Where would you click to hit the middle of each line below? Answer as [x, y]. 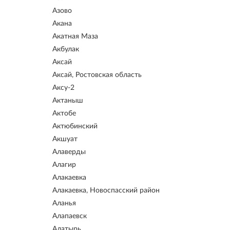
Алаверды [69, 152]
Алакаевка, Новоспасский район [106, 190]
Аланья [64, 203]
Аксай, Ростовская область [97, 75]
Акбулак [66, 49]
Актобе [64, 113]
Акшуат [65, 139]
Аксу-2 [63, 88]
